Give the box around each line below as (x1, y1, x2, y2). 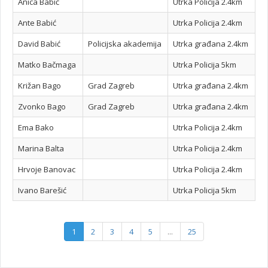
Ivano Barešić (18, 184, 66, 196)
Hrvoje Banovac (18, 163, 75, 175)
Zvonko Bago (18, 100, 66, 112)
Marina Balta (18, 142, 64, 154)
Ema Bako (18, 121, 54, 133)
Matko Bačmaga (18, 59, 76, 70)
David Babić (18, 38, 60, 49)
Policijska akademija (88, 38, 162, 49)
